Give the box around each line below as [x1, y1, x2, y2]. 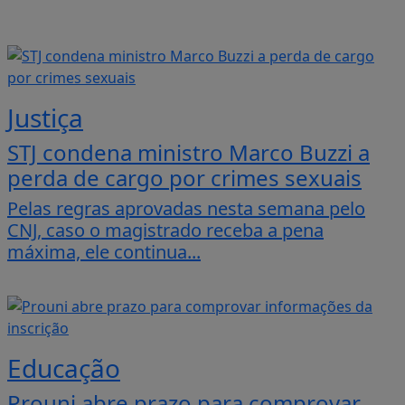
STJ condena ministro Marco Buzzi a [7, 137, 370, 168]
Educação [7, 351, 120, 386]
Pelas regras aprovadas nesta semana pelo [7, 196, 365, 221]
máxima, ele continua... [7, 240, 201, 265]
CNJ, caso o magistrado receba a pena [7, 218, 324, 243]
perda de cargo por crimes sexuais [7, 163, 362, 193]
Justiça [7, 100, 83, 136]
